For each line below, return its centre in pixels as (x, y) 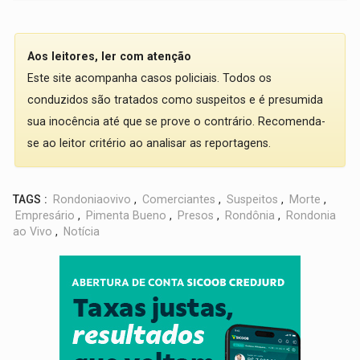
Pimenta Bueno (127, 215)
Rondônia (250, 215)
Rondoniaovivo (92, 199)
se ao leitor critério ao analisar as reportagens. (149, 143)
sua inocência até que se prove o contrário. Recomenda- (177, 121)
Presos (196, 215)
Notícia (82, 231)
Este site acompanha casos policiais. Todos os (150, 78)
